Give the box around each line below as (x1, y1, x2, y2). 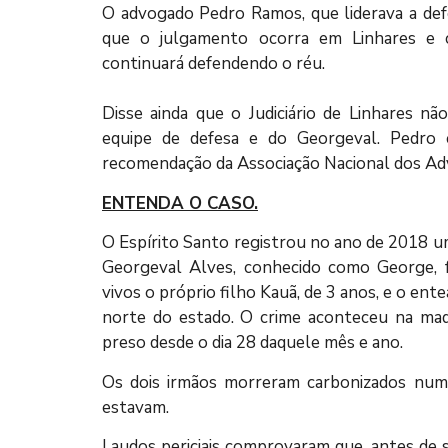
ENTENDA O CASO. (102, 191, 258, 215)
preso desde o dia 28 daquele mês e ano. (102, 331, 403, 355)
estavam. (102, 395, 169, 419)
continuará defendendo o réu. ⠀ (102, 52, 341, 76)
